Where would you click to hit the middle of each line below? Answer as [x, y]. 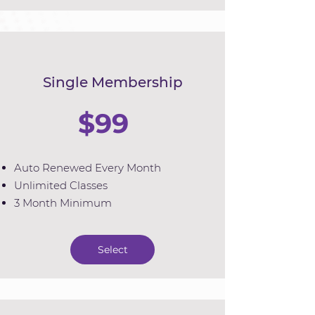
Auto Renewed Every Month [88, 168]
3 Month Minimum [63, 203]
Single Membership [112, 82]
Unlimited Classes [61, 185]
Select [112, 250]
